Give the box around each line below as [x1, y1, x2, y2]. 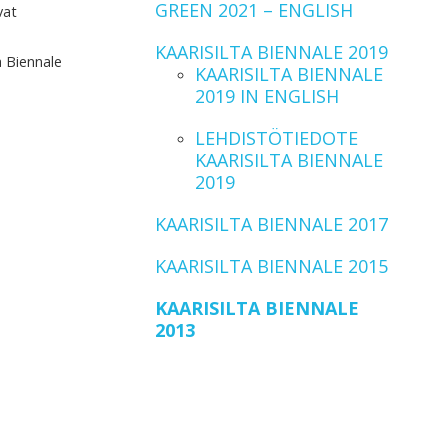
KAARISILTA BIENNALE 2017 [154, 212, 388, 236]
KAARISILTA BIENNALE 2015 [154, 254, 388, 278]
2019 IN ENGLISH [194, 84, 339, 108]
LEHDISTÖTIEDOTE [194, 126, 358, 150]
